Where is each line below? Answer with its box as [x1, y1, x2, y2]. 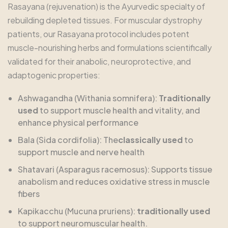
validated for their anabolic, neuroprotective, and [8, 55, 191, 67]
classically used [118, 134, 183, 145]
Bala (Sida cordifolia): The [18, 134, 118, 145]
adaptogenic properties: [8, 69, 100, 80]
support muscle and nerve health [18, 146, 145, 157]
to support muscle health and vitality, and [38, 104, 200, 116]
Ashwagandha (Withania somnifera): [18, 92, 159, 103]
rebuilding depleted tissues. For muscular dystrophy [8, 14, 202, 25]
